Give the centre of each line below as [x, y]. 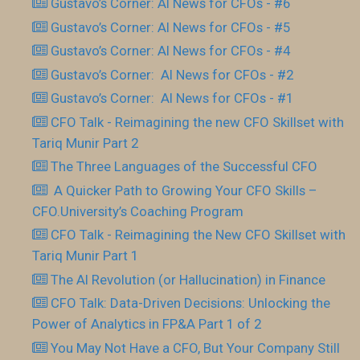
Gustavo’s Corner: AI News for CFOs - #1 [172, 98]
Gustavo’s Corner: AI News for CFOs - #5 [171, 27]
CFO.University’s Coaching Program [138, 211]
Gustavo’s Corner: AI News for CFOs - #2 [172, 74]
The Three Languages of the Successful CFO [184, 167]
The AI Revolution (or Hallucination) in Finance [188, 279]
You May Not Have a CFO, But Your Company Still [196, 348]
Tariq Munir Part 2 [85, 143]
